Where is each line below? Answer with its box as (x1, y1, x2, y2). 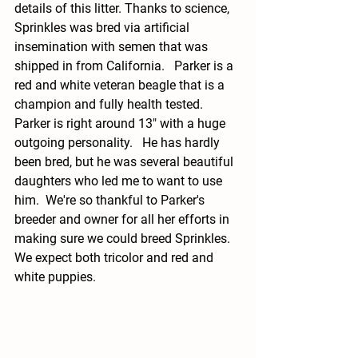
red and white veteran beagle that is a (14, 78, 228, 93)
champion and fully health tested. (14, 97, 209, 112)
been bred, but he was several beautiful (14, 154, 237, 169)
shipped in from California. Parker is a (14, 58, 237, 74)
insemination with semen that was (14, 39, 211, 54)
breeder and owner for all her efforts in (14, 212, 233, 227)
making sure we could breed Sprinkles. (14, 231, 237, 246)
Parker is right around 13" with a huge (14, 116, 229, 131)
